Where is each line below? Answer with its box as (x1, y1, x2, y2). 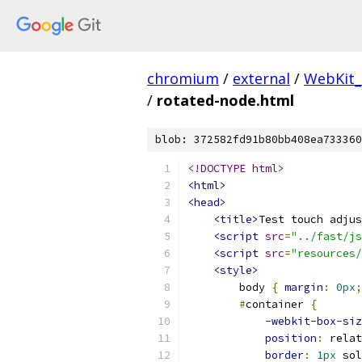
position (265, 331, 317, 345)
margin (284, 280, 323, 294)
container (246, 297, 310, 311)
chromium (147, 69, 219, 88)
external (233, 69, 290, 88)
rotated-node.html (157, 90, 294, 110)
